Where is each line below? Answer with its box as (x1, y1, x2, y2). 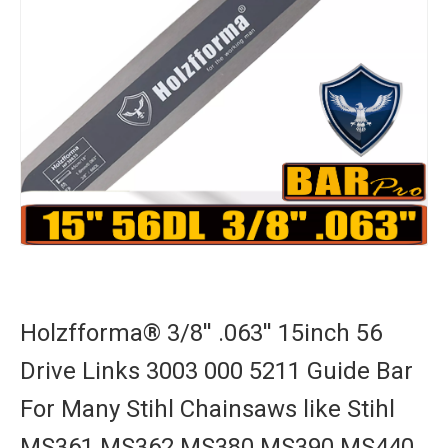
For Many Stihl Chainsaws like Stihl (20, 395, 395, 423)
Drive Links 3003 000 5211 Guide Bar (20, 357, 413, 385)
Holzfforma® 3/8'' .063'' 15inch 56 (20, 319, 382, 347)
